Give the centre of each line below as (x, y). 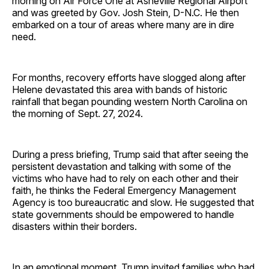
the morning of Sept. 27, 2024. (77, 113)
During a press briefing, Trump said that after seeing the (130, 154)
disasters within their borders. (74, 226)
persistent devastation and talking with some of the (122, 166)
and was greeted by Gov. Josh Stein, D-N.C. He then (125, 12)
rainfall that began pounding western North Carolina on (130, 101)
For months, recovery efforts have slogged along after (129, 77)
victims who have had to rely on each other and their (125, 178)
